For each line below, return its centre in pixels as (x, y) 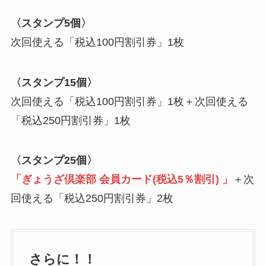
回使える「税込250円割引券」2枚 (92, 199)
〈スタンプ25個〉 (54, 161)
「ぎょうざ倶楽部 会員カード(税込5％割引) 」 (121, 180)
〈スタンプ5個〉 (51, 23)
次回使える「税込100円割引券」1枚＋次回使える (129, 101)
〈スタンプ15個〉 (54, 82)
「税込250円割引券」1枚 (70, 120)
